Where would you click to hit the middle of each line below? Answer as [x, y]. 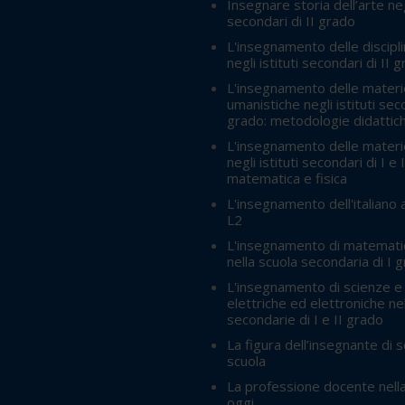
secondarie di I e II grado [305, 320]
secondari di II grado [291, 21]
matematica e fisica [287, 179]
